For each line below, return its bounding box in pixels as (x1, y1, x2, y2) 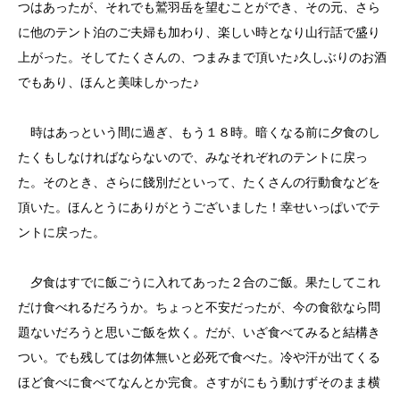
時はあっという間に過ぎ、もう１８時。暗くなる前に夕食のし (18, 125, 380, 140)
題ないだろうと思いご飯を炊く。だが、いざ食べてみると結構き (18, 325, 380, 340)
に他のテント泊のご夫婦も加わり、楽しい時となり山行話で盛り (18, 25, 380, 40)
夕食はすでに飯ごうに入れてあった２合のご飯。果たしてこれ (18, 275, 380, 290)
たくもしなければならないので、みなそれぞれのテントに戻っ (18, 150, 368, 165)
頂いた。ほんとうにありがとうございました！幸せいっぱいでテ (18, 200, 380, 215)
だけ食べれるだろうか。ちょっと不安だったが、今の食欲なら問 (18, 300, 380, 315)
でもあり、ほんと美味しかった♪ (18, 75, 199, 90)
